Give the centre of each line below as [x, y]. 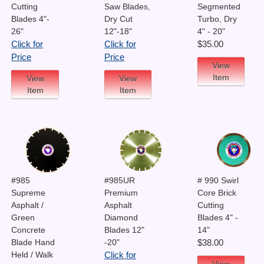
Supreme [29, 192]
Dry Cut [118, 19]
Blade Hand [33, 242]
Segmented [219, 7]
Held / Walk [32, 254]
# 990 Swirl [218, 180]
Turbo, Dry [217, 19]
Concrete [29, 230]
